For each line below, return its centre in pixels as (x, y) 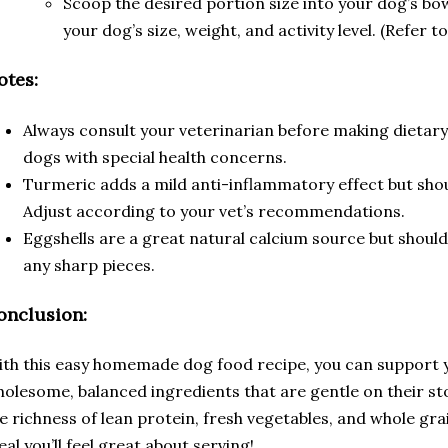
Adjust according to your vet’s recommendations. (214, 210)
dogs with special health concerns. (155, 156)
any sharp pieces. (89, 264)
